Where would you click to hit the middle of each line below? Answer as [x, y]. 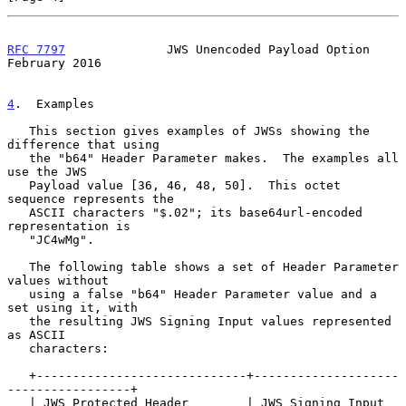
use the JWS [47, 171]
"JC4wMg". [18, 239]
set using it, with [72, 307]
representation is [69, 226]
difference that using [83, 144]
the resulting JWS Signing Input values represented [18, 321]
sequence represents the [91, 198]
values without [58, 280]
